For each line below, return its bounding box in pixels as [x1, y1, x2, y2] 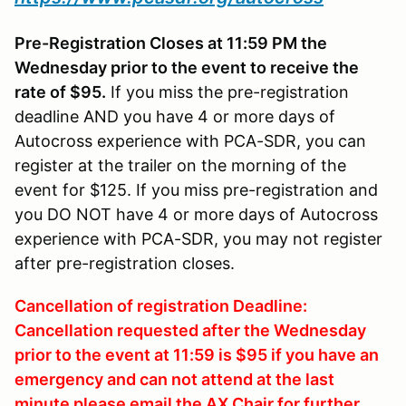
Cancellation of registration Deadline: [14, 295, 307, 315]
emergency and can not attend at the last [14, 369, 334, 389]
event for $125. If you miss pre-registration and [14, 179, 378, 199]
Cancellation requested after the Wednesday [14, 320, 366, 340]
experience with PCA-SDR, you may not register [14, 228, 382, 248]
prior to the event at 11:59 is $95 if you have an [14, 344, 379, 364]
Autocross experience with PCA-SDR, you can [14, 130, 366, 150]
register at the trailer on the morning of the [14, 155, 346, 175]
